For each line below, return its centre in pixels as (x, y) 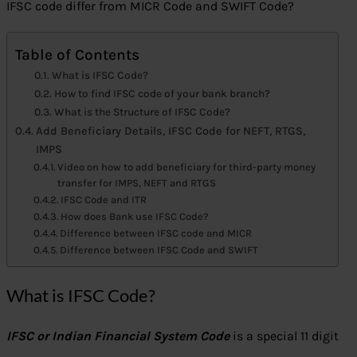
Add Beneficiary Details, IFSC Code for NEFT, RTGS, (170, 131)
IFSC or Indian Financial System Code (118, 336)
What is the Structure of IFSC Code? (142, 112)
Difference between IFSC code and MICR (156, 233)
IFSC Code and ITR (104, 200)
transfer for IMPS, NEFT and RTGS (137, 183)
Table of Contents (77, 54)
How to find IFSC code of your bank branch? (162, 94)
